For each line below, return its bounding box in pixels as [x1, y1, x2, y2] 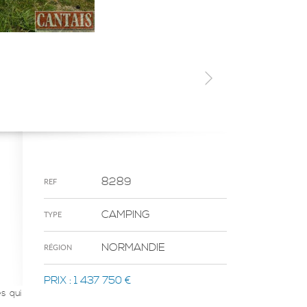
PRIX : [44, 273, 72, 287]
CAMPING [101, 208, 151, 221]
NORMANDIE [99, 241, 166, 254]
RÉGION [44, 243, 73, 251]
